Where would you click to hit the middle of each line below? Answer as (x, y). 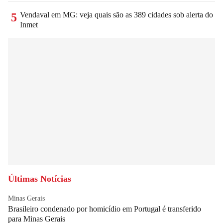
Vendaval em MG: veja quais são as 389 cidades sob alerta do (116, 15)
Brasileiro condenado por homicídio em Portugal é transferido (105, 209)
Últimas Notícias (40, 179)
